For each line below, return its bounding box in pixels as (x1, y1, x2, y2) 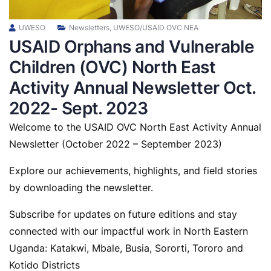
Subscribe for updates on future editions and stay (9, 207, 237, 220)
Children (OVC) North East (9, 56, 216, 77)
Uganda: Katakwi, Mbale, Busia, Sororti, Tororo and (9, 241, 243, 254)
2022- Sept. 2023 (9, 97, 148, 119)
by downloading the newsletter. (9, 181, 153, 194)
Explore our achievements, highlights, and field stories (9, 164, 257, 177)
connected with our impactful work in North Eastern (9, 224, 248, 237)
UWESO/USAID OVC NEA (113, 22, 198, 32)
